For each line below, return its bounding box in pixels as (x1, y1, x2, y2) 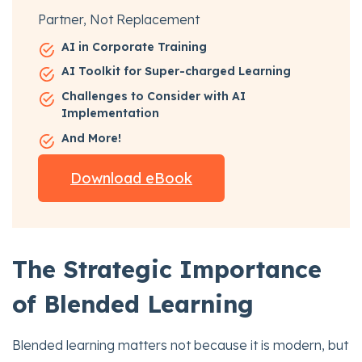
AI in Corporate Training (61, 39, 207, 54)
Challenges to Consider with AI (61, 88, 246, 103)
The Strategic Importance (12, 255, 322, 284)
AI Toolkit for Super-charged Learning (61, 64, 291, 79)
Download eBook (70, 169, 192, 188)
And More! (61, 130, 121, 145)
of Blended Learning (12, 289, 254, 319)
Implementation (61, 105, 159, 120)
